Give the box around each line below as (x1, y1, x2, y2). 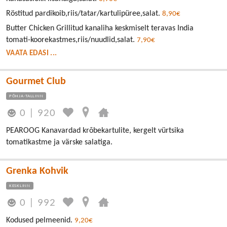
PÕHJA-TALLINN (9, 93, 44, 98)
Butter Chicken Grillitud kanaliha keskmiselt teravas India (6, 24, 194, 32)
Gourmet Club (6, 76, 66, 87)
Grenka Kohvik (6, 166, 68, 176)
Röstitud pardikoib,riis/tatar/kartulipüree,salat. (6, 9, 162, 18)
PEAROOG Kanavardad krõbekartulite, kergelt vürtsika (6, 127, 184, 135)
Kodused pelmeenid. (6, 216, 74, 225)
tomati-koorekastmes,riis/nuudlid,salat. (6, 35, 137, 44)
